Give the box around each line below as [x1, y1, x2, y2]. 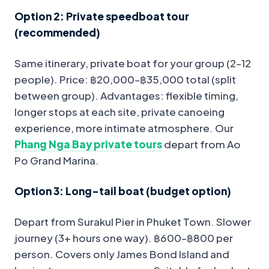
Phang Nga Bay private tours [14, 138, 162, 151]
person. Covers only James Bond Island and [14, 247, 229, 261]
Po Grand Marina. [14, 154, 99, 168]
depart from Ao [162, 138, 241, 151]
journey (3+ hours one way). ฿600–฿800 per [14, 231, 233, 245]
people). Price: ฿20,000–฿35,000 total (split [14, 73, 236, 86]
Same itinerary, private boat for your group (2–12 [14, 56, 251, 70]
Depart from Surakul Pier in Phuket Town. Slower [14, 215, 251, 229]
